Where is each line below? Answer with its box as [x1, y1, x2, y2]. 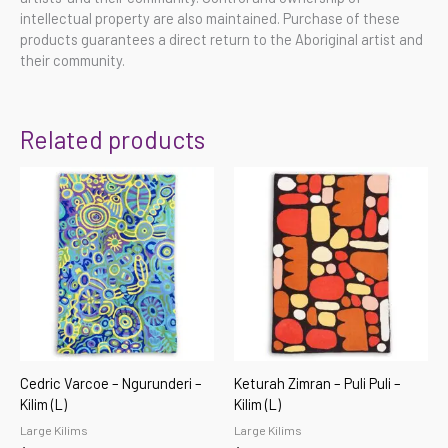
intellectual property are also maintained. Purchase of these [20, 8, 400, 27]
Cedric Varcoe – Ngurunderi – [20, 374, 202, 393]
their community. [20, 50, 125, 69]
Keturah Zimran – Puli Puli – [234, 374, 401, 393]
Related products [20, 124, 205, 155]
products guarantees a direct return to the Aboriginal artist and [20, 29, 423, 48]
